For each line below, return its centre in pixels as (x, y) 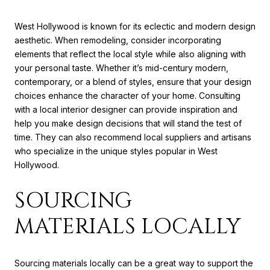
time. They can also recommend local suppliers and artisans (133, 137)
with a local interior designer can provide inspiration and (126, 110)
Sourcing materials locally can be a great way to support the (134, 263)
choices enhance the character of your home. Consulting (127, 96)
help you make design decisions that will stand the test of (128, 124)
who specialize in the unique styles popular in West (116, 151)
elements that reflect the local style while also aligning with (130, 54)
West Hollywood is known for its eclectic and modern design (135, 27)
